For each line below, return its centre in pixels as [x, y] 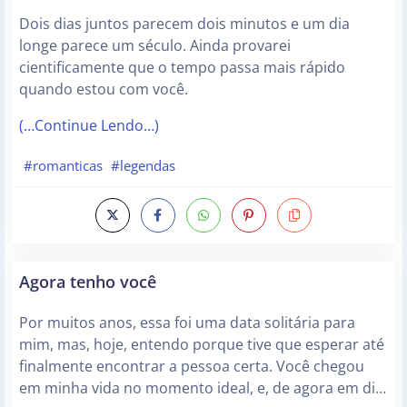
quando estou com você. [104, 89]
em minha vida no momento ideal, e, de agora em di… [203, 388]
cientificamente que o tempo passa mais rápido [182, 67]
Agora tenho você [88, 282]
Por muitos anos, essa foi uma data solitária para [187, 323]
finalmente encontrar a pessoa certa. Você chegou [192, 367]
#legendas [144, 165]
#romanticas [63, 165]
